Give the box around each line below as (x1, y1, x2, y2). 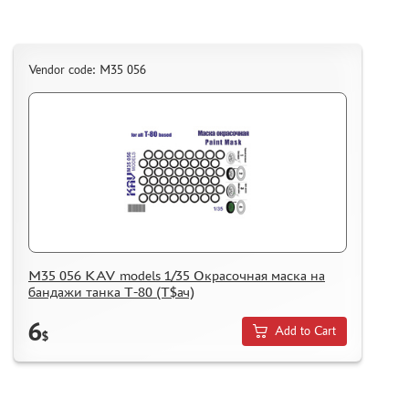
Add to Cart (275, 324, 337, 339)
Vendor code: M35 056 (28, 62, 146, 77)
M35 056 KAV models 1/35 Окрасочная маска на (28, 267, 325, 283)
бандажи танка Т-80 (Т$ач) (28, 283, 194, 299)
